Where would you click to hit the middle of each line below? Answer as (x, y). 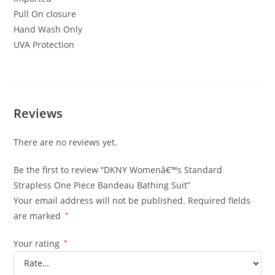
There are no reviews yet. (66, 142)
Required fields (219, 200)
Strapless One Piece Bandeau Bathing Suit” (102, 185)
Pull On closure (45, 14)
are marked (39, 215)
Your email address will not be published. (100, 200)
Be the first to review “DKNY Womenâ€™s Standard (118, 169)
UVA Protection (44, 44)
